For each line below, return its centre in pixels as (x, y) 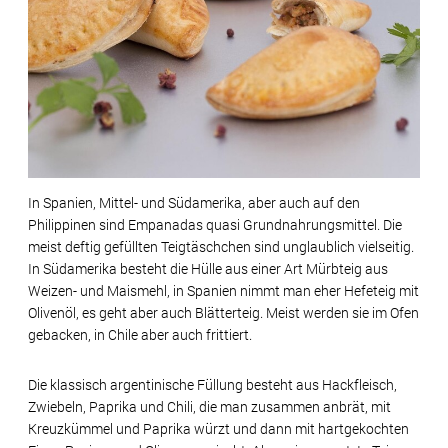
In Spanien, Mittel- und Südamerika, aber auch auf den (194, 202)
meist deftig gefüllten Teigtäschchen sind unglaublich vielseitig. (221, 246)
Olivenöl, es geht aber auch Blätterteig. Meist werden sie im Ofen (223, 312)
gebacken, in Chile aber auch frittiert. (140, 334)
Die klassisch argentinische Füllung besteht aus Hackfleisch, (212, 384)
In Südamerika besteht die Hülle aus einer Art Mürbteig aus (208, 268)
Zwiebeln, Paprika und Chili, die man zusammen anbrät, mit (209, 406)
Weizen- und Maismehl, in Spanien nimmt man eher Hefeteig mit (223, 290)
